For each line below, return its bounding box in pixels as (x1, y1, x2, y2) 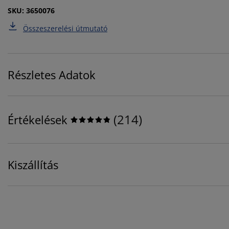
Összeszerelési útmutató (23, 24, 107, 34)
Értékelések (8, 112, 67, 128)
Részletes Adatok (8, 67, 96, 83)
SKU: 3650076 (8, 6, 55, 16)
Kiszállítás (8, 157, 58, 173)
